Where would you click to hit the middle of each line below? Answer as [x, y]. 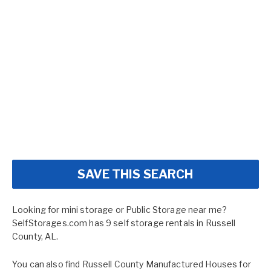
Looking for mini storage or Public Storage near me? [120, 210]
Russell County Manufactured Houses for [166, 264]
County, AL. [35, 237]
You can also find [47, 264]
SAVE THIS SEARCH [135, 175]
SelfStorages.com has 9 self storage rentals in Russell [124, 223]
